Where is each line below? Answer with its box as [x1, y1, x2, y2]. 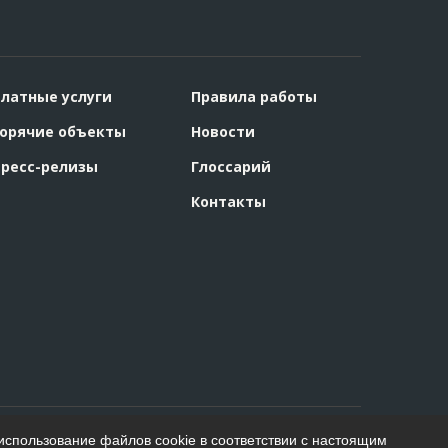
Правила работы [190, 87, 317, 106]
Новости [190, 122, 255, 141]
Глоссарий [190, 157, 271, 176]
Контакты [190, 192, 266, 211]
